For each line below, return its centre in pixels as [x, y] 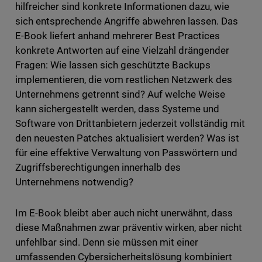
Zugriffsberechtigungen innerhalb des [98, 168]
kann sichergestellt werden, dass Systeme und [117, 109]
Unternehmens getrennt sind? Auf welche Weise [120, 94]
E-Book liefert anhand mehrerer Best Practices [118, 36]
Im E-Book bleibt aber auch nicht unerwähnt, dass [124, 213]
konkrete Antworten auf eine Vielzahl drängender [122, 51]
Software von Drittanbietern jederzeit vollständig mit [130, 124]
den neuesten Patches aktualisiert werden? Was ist [127, 138]
